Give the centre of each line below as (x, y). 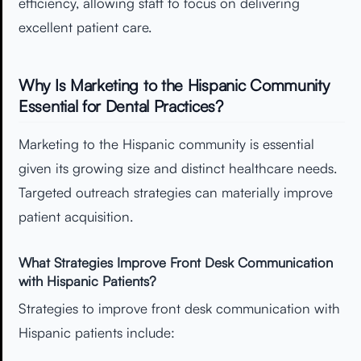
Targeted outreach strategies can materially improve (176, 192)
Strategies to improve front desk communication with (179, 309)
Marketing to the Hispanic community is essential (166, 143)
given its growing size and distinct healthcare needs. (178, 168)
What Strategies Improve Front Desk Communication (176, 263)
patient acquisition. (76, 216)
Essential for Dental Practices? (121, 106)
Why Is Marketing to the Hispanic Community (174, 85)
